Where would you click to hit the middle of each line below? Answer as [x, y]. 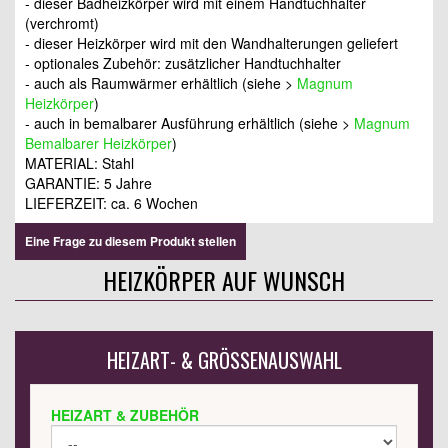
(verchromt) [62, 23]
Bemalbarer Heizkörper [98, 143]
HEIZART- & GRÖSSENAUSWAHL [224, 360]
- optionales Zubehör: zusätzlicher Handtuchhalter [183, 63]
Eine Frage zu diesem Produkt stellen [130, 241]
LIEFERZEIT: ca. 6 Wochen [111, 203]
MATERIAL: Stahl [79, 163]
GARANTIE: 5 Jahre [88, 183]
